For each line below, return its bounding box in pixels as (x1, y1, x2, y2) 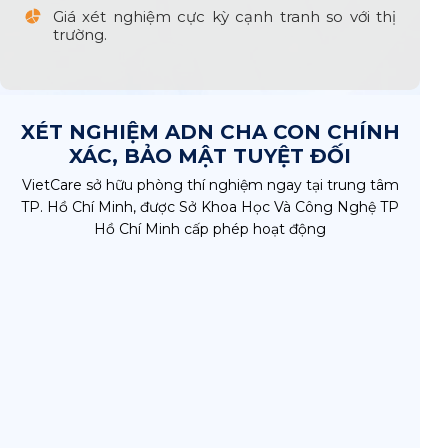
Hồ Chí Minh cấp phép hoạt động (94, 220, 326, 239)
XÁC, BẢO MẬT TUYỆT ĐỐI (69, 144, 351, 169)
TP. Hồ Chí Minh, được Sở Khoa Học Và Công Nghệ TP (21, 198, 399, 217)
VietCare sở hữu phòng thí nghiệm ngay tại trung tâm (21, 176, 399, 195)
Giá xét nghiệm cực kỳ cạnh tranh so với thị (53, 6, 396, 26)
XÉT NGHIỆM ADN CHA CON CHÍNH (20, 120, 400, 145)
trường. (53, 24, 107, 44)
